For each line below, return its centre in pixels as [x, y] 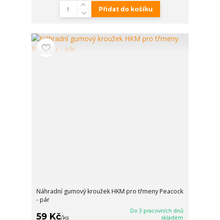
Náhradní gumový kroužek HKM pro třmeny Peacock [110, 192]
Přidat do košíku [125, 9]
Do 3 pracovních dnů [157, 211]
